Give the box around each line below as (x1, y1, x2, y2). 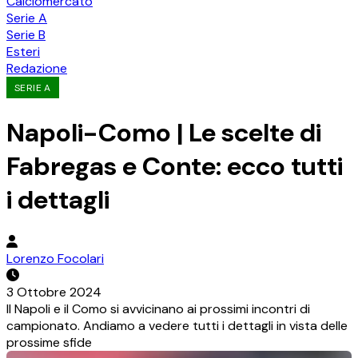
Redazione (6, 60, 67, 77)
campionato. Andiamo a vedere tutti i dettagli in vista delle (6, 317, 348, 335)
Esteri (6, 43, 40, 60)
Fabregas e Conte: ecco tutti (6, 149, 343, 183)
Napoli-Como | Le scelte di (6, 115, 321, 149)
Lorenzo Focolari (6, 250, 104, 268)
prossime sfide (6, 334, 92, 352)
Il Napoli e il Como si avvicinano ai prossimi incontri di (6, 300, 310, 318)
